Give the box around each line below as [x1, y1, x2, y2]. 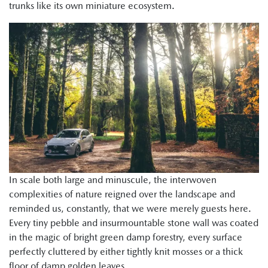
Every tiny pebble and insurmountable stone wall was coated [9, 217, 258, 229]
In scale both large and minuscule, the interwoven [9, 174, 217, 186]
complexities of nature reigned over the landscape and [9, 188, 235, 200]
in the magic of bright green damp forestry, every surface [9, 232, 242, 243]
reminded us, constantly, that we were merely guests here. [9, 203, 251, 215]
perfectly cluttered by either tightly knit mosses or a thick [9, 246, 243, 258]
